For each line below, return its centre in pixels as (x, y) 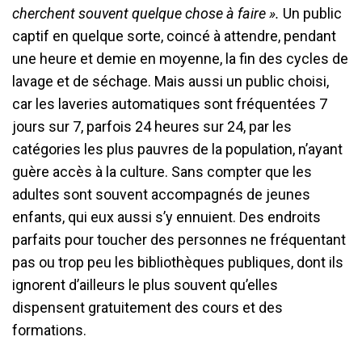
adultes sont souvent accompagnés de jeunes (161, 194)
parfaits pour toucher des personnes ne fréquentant (179, 239)
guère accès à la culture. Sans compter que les (162, 171)
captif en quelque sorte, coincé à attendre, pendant (174, 36)
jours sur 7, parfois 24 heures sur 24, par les (152, 126)
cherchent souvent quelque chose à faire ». (146, 13)
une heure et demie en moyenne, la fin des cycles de (180, 58)
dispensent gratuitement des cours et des (147, 307)
